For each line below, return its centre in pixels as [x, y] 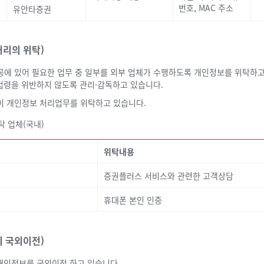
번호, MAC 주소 [206, 7]
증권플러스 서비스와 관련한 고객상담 [169, 175]
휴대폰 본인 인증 [133, 199]
